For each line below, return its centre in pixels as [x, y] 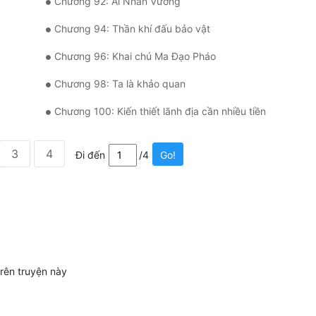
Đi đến [90, 155]
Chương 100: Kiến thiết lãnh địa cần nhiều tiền [160, 111]
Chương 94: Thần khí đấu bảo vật [132, 29]
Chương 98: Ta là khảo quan [120, 84]
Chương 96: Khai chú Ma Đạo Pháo [135, 56]
